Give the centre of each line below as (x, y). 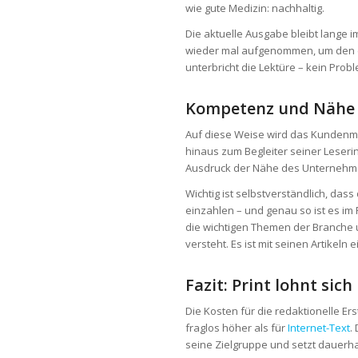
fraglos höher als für (236, 328)
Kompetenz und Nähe (270, 109)
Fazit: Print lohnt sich (268, 285)
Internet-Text (318, 328)
